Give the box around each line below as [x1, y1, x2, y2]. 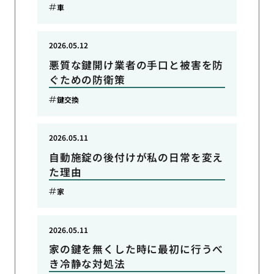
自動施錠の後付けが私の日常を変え [48, 149, 224, 165]
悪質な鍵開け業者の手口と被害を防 [48, 57, 224, 73]
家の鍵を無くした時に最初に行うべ [48, 242, 224, 257]
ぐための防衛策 [48, 72, 125, 87]
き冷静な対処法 [48, 256, 125, 272]
